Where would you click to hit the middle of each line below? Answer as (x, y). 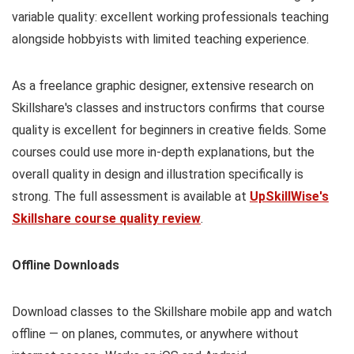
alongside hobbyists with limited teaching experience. (160, 40)
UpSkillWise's (289, 197)
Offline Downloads (66, 265)
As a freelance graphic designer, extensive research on (163, 86)
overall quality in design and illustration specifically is (158, 175)
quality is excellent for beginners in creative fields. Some (169, 130)
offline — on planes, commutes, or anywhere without (155, 334)
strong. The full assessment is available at (131, 197)
